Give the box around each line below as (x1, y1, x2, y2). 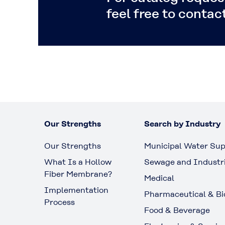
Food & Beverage (144, 205, 210, 215)
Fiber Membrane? (44, 169, 112, 179)
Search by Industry (144, 119, 220, 129)
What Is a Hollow (44, 157, 111, 167)
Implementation (44, 185, 108, 195)
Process (44, 197, 75, 207)
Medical (144, 173, 174, 183)
